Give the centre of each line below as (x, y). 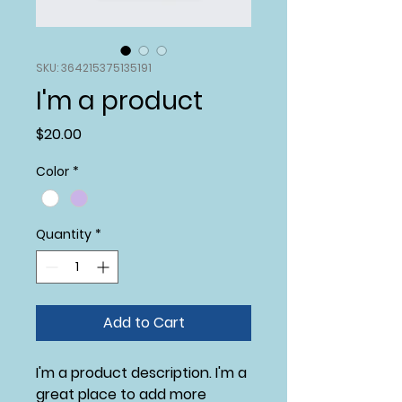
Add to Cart (144, 323)
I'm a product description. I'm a (141, 373)
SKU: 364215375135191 (94, 68)
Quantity (64, 235)
